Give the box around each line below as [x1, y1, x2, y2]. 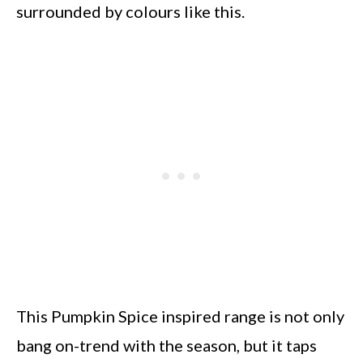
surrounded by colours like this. [16, 2, 245, 21]
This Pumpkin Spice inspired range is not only [16, 306, 344, 326]
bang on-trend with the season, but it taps [16, 335, 317, 355]
